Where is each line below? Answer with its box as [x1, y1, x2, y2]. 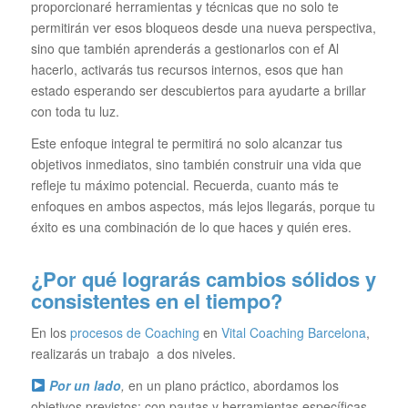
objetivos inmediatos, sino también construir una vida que [30, 155, 362, 174]
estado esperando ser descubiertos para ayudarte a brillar [30, 81, 366, 100]
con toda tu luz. [30, 102, 119, 121]
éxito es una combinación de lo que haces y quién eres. [30, 218, 352, 237]
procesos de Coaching [69, 323, 199, 342]
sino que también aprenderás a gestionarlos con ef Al [30, 39, 339, 58]
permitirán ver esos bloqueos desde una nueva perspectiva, [30, 18, 376, 37]
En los [30, 323, 70, 342]
